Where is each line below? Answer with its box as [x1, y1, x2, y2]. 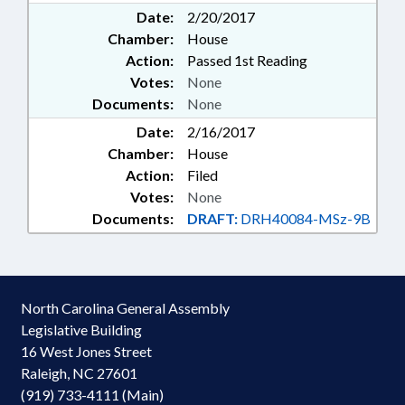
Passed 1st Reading [187, 52, 307, 70]
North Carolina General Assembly [21, 299, 230, 317]
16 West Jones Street [21, 343, 152, 361]
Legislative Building [21, 321, 142, 339]
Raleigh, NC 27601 [21, 364, 137, 382]
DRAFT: [187, 210, 238, 228]
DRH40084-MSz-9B [238, 210, 371, 228]
